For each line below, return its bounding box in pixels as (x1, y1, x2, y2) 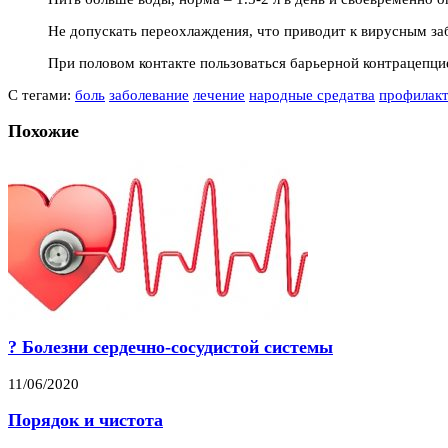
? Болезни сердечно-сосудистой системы (8, 337, 333, 358)
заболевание (109, 86, 189, 103)
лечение (193, 86, 245, 103)
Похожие (8, 121, 79, 142)
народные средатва (249, 86, 375, 103)
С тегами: (8, 86, 75, 103)
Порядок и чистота (8, 410, 163, 431)
